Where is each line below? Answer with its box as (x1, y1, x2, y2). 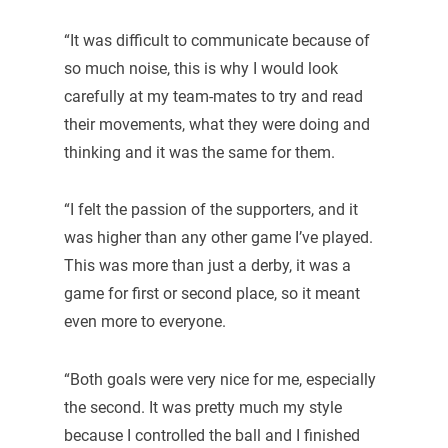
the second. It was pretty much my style (63, 398, 342, 418)
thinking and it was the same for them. (63, 142, 335, 162)
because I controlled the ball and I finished (63, 426, 360, 446)
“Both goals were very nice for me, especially (63, 370, 376, 390)
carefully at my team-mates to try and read (63, 86, 363, 106)
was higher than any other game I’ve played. (63, 228, 373, 248)
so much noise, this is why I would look (63, 58, 338, 78)
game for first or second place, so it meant (63, 284, 360, 304)
